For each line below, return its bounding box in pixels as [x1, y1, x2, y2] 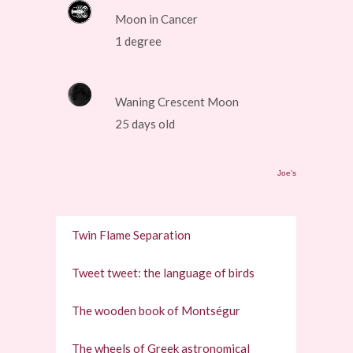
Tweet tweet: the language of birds [72, 266, 255, 281]
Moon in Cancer [115, 12, 199, 27]
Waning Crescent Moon [115, 95, 240, 110]
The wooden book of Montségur [72, 303, 241, 318]
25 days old [115, 117, 176, 132]
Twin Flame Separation [72, 228, 191, 243]
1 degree [115, 34, 162, 49]
